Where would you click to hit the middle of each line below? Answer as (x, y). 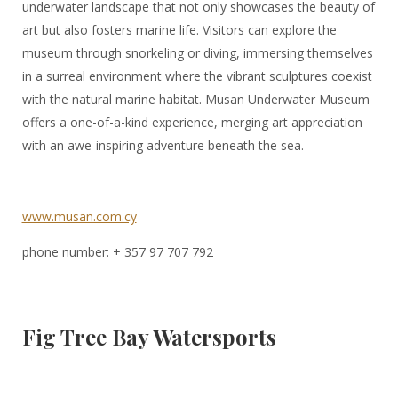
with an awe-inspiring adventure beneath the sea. (163, 145)
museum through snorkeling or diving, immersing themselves (197, 52)
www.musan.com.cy (79, 216)
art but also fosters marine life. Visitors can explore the (179, 29)
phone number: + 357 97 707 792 (117, 251)
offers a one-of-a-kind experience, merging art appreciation (192, 122)
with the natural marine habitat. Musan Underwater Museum (195, 99)
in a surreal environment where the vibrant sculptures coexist (197, 76)
